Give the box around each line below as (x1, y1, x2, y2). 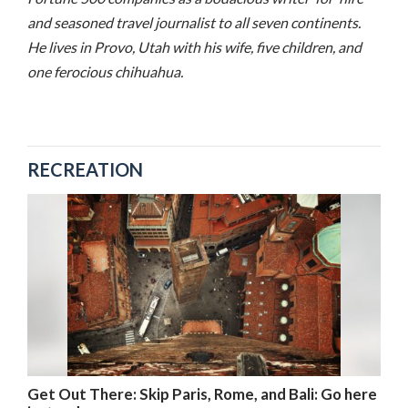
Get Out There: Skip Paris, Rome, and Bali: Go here (27, 383, 377, 403)
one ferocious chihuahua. (27, 62, 183, 80)
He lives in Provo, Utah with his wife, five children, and (27, 37, 362, 56)
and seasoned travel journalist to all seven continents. (27, 13, 361, 31)
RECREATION (27, 158, 143, 180)
